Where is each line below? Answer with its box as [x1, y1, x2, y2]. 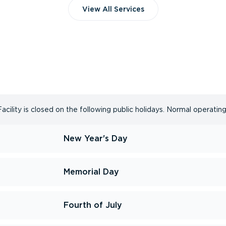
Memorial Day [64, 167, 119, 177]
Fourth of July [64, 200, 122, 210]
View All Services [82, 5, 144, 13]
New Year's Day [64, 134, 128, 143]
